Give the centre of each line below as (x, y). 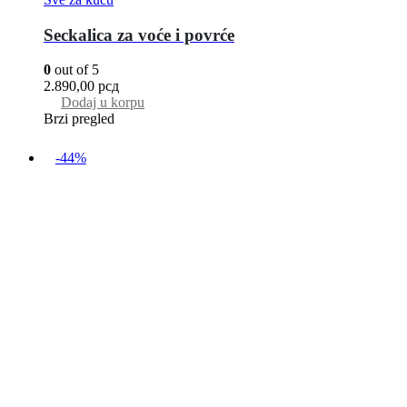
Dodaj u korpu (103, 103)
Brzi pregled (79, 119)
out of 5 (75, 70)
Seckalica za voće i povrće (139, 35)
